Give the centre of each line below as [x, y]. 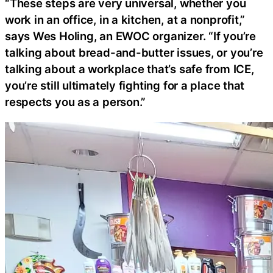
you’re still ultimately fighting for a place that [125, 86]
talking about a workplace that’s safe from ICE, [129, 69]
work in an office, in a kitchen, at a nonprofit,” [125, 20]
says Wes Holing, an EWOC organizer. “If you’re [130, 36]
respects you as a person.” [76, 102]
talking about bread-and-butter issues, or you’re [134, 53]
